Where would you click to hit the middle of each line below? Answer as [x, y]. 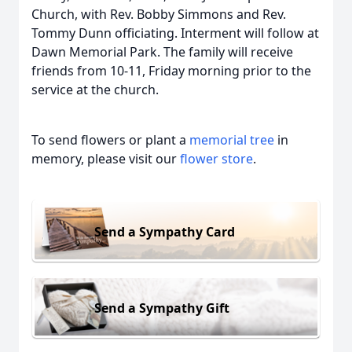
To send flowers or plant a [110, 140]
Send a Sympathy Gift [162, 308]
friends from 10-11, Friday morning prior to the [171, 71]
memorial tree [232, 140]
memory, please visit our [106, 159]
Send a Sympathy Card [165, 231]
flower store [216, 159]
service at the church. [95, 90]
